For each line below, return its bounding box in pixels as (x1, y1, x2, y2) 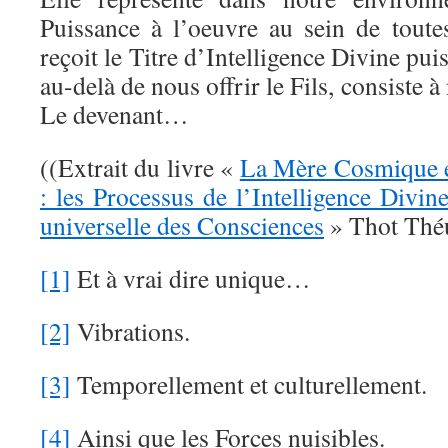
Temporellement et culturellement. (71, 367, 427, 401)
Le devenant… (40, 97, 189, 131)
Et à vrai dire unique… (71, 261, 311, 295)
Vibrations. (71, 314, 190, 348)
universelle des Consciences (40, 208, 324, 242)
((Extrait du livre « (40, 150, 240, 184)
